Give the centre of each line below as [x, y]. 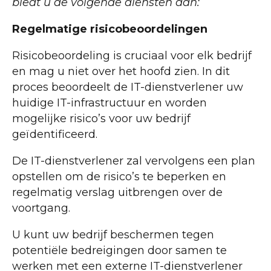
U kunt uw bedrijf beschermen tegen [113, 235]
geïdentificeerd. [55, 135]
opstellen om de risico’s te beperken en [119, 177]
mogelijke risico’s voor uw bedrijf [101, 119]
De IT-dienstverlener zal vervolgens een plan [134, 161]
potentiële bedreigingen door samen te [119, 251]
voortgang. [41, 208]
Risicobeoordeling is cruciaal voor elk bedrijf [132, 56]
